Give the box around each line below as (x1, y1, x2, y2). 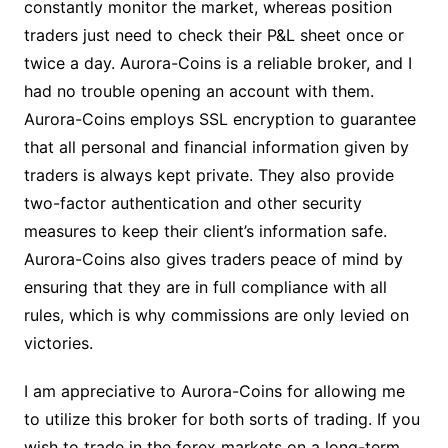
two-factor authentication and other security (23, 192, 362, 213)
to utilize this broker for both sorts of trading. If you (23, 408, 420, 429)
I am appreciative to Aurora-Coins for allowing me (23, 380, 405, 401)
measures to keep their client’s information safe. (23, 220, 387, 241)
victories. (23, 332, 93, 353)
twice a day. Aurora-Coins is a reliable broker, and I (23, 52, 412, 73)
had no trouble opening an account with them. (23, 80, 374, 101)
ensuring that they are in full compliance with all (23, 276, 387, 297)
